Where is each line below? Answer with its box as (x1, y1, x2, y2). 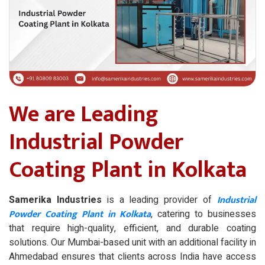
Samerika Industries (9, 192, 102, 207)
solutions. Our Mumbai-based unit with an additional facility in (9, 235, 256, 250)
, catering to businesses (151, 206, 257, 221)
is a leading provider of (101, 192, 218, 207)
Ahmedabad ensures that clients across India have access (9, 249, 256, 264)
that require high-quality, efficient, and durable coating (9, 221, 256, 235)
